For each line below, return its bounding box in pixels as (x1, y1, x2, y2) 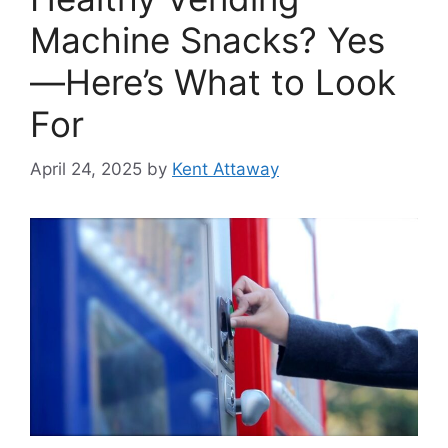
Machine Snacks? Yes (30, 19, 385, 62)
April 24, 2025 (30, 158, 142, 179)
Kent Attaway (172, 158, 279, 179)
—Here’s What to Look (30, 61, 396, 104)
